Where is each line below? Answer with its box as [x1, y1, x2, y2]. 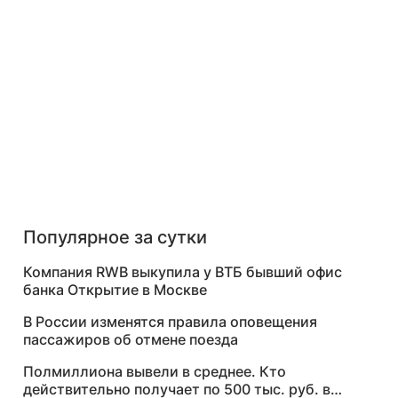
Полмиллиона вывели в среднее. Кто [23, 362, 286, 380]
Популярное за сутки [23, 227, 207, 248]
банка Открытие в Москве [23, 281, 207, 298]
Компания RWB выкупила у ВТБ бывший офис [23, 263, 342, 281]
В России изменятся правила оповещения [23, 313, 317, 330]
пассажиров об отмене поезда [23, 330, 238, 348]
